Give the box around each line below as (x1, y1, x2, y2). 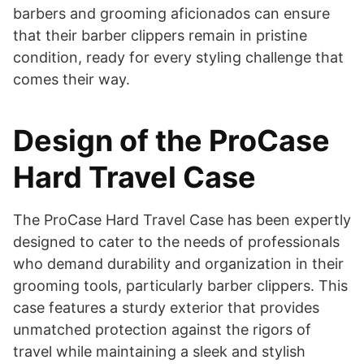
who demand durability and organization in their (13, 254, 344, 272)
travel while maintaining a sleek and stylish (13, 342, 305, 360)
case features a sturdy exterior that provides (13, 298, 319, 316)
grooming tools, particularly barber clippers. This (13, 276, 348, 294)
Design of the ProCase (13, 122, 330, 158)
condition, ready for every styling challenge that (13, 48, 344, 66)
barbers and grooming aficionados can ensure (13, 4, 330, 22)
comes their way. (13, 70, 130, 88)
